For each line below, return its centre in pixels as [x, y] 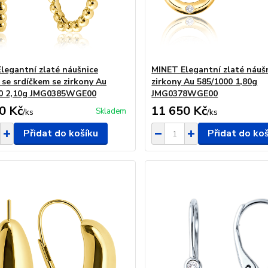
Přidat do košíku [60, 133]
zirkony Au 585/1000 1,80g [205, 82]
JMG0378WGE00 [185, 94]
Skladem [111, 111]
